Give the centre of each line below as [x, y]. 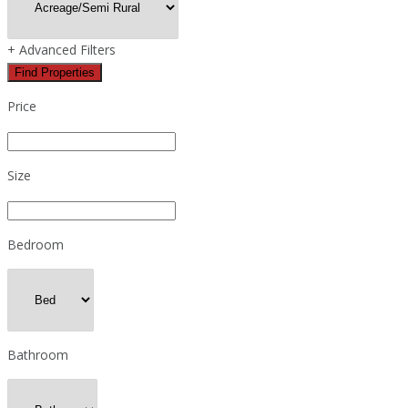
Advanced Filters [66, 49]
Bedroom [36, 244]
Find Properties [55, 72]
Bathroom [38, 354]
